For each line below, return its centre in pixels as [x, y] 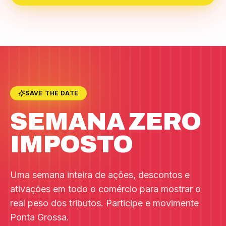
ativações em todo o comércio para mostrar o [105, 189]
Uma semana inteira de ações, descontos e [100, 175]
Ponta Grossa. [40, 217]
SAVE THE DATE [52, 93]
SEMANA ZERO [106, 122]
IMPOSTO [72, 144]
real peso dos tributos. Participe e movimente [104, 203]
